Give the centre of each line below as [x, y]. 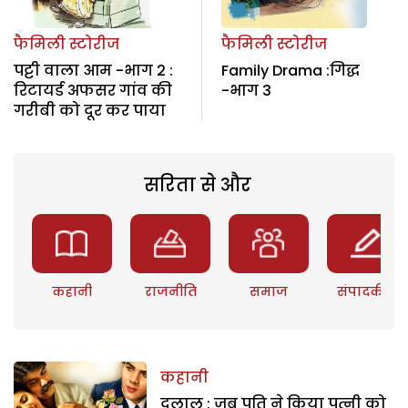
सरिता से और [197, 184]
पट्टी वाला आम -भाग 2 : [93, 70]
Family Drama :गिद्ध [290, 70]
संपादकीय [367, 291]
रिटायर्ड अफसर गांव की [93, 90]
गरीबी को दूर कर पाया [90, 110]
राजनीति [170, 291]
